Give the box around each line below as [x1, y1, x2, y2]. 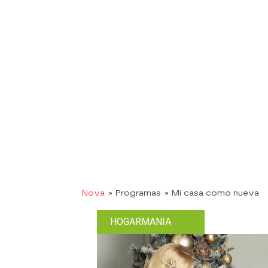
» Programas [108, 188, 161, 197]
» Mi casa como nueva [165, 188, 259, 197]
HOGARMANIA [110, 215, 171, 227]
